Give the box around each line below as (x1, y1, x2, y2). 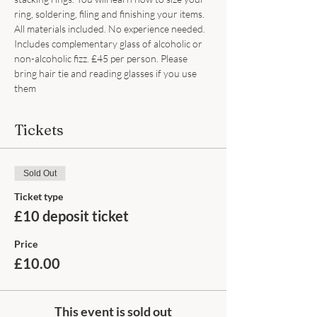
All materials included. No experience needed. (14, 23, 207, 35)
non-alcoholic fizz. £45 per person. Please (14, 52, 190, 64)
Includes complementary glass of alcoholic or (14, 38, 204, 50)
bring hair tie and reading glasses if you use (14, 67, 199, 79)
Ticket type (14, 190, 63, 202)
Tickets (14, 121, 64, 139)
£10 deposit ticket (14, 207, 129, 224)
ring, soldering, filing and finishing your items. (14, 8, 207, 20)
